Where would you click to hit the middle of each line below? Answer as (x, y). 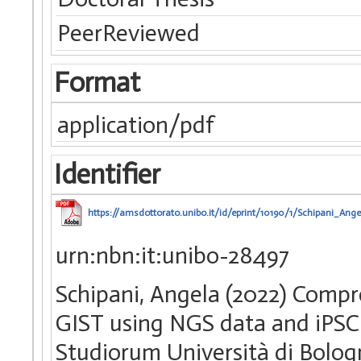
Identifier (107, 174)
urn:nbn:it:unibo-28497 (172, 255)
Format (97, 83)
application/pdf (136, 124)
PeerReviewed (129, 33)
